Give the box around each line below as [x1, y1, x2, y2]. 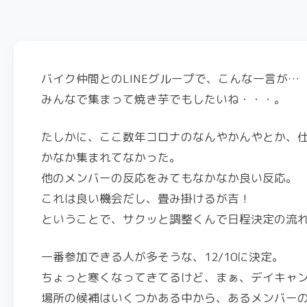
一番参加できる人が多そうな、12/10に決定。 [41, 249, 284, 265]
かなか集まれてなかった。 [41, 149, 181, 165]
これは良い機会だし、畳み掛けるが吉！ [41, 191, 251, 206]
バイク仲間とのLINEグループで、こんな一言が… [41, 71, 299, 86]
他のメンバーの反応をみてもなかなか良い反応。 [41, 170, 297, 186]
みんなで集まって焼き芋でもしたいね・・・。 [41, 91, 286, 107]
